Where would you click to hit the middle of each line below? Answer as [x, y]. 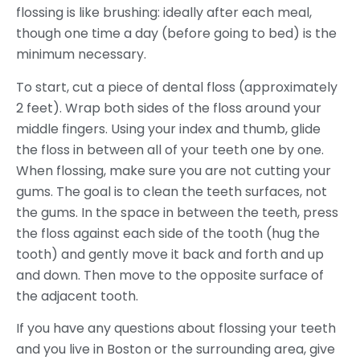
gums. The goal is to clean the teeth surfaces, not [172, 191]
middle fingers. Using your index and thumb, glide [168, 129]
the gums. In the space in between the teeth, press [177, 212]
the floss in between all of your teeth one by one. [170, 149]
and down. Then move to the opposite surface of [170, 275]
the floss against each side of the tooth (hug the [168, 233]
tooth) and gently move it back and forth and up [170, 254]
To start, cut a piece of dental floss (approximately [177, 87]
